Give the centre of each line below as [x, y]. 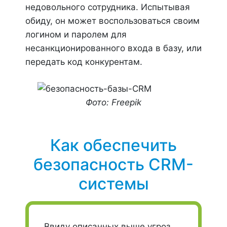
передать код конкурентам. [84, 62]
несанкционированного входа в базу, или [113, 48]
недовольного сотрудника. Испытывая [108, 7]
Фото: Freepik [113, 102]
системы [113, 184]
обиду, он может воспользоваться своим [112, 21]
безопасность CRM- [113, 164]
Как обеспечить [113, 145]
